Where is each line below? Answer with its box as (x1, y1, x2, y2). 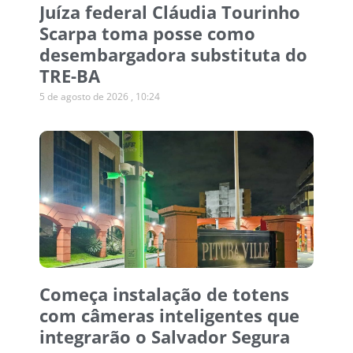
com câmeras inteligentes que (39, 303, 299, 328)
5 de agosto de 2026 (39, 90, 131, 104)
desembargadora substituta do (39, 43, 307, 67)
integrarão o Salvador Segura (39, 325, 290, 349)
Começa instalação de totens (39, 282, 289, 307)
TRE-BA (39, 64, 100, 88)
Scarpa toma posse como (39, 21, 255, 46)
